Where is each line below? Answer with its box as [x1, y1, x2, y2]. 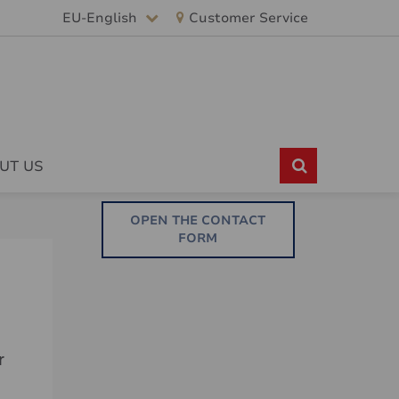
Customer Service [189, 9, 308, 27]
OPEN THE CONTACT [130, 212, 266, 230]
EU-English [62, 9, 141, 27]
